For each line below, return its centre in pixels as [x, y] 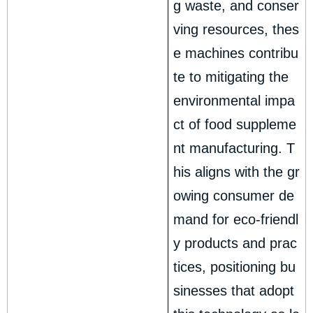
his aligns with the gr [237, 172]
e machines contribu [236, 53]
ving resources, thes [236, 30]
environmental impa [234, 101]
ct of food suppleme [235, 125]
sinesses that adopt [234, 291]
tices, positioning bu [235, 267]
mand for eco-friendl [236, 220]
